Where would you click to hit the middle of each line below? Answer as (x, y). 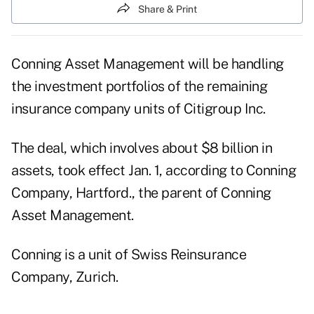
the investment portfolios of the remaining (139, 87)
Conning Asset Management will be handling (148, 64)
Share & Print (168, 9)
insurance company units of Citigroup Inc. (138, 109)
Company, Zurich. (64, 277)
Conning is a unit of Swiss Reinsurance (129, 255)
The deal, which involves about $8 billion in (142, 148)
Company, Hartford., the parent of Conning (141, 193)
